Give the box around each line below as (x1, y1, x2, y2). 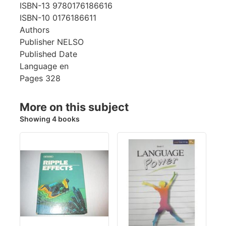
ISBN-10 (20, 13, 50, 23)
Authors (20, 25, 49, 35)
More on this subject (20, 100, 129, 114)
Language (20, 61, 57, 72)
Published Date (20, 49, 77, 60)
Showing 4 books (20, 115, 80, 124)
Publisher (20, 37, 54, 47)
